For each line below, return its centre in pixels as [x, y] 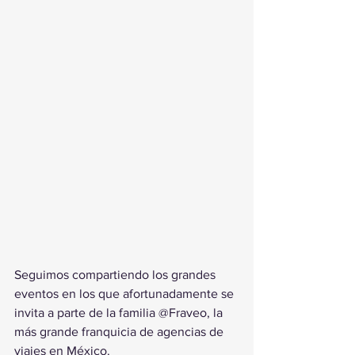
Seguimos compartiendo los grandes [116, 275]
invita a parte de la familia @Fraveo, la [120, 313]
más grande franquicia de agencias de [120, 332]
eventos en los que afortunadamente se [126, 294]
